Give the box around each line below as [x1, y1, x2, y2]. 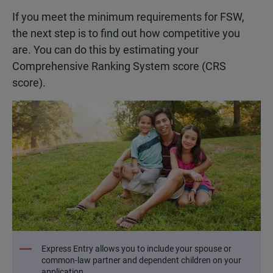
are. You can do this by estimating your [12, 43, 199, 57]
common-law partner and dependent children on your [41, 255, 241, 266]
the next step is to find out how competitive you [12, 27, 240, 40]
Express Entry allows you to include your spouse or [41, 244, 232, 254]
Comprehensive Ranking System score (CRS [12, 60, 226, 73]
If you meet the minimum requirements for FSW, [12, 10, 244, 24]
